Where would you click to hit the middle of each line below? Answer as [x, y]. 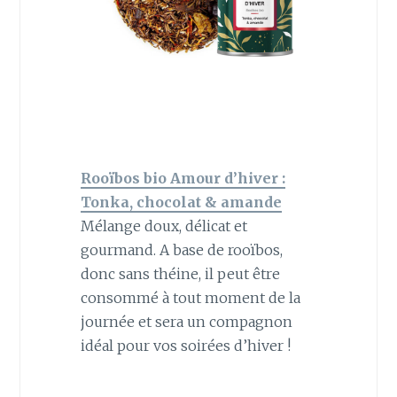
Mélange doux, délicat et [163, 226]
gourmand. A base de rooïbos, [181, 250]
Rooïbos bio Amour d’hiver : [183, 179]
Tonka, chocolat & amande [181, 202]
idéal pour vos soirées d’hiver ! [185, 346]
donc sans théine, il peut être [180, 274]
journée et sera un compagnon [186, 322]
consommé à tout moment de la [190, 298]
